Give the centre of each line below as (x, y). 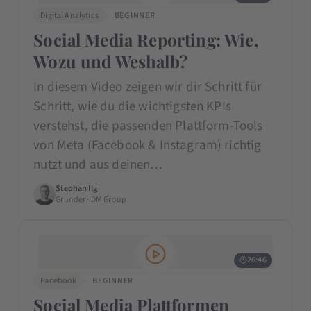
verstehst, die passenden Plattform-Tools (148, 126)
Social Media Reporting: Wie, (146, 39)
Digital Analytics (69, 15)
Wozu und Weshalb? (110, 61)
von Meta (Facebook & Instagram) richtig (148, 145)
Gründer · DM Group (91, 199)
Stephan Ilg (76, 188)
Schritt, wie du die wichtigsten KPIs (132, 106)
